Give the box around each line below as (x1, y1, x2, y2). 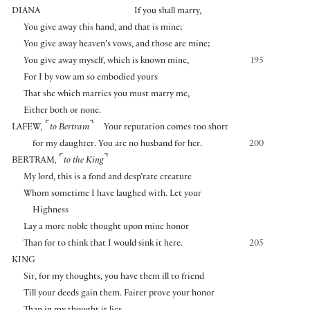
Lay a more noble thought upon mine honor (23, 222, 189, 232)
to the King (64, 156, 104, 166)
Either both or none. (23, 106, 101, 116)
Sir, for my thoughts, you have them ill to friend (23, 272, 204, 282)
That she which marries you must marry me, (23, 89, 190, 100)
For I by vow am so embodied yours (23, 73, 158, 83)
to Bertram (50, 122, 89, 133)
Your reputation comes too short (104, 122, 229, 133)
